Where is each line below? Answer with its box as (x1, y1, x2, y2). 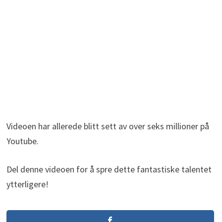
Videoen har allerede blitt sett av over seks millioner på (6, 120, 209, 132)
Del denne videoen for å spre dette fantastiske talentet (6, 164, 212, 175)
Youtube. (6, 135, 39, 147)
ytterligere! (6, 178, 49, 190)
